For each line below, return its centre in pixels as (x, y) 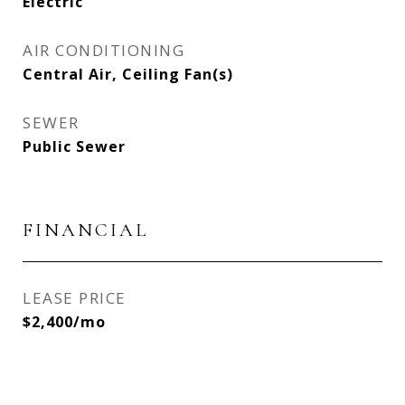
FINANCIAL (85, 230)
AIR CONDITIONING (104, 50)
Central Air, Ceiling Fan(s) (128, 74)
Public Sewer (74, 146)
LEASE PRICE (75, 298)
